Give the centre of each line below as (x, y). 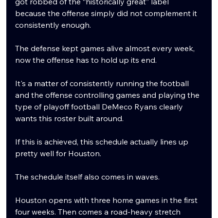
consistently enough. (53, 25)
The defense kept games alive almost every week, (106, 48)
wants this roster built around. (70, 118)
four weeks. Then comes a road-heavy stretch (99, 211)
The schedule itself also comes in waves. (88, 176)
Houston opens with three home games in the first (108, 200)
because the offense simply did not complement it (107, 13)
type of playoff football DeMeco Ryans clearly (100, 106)
